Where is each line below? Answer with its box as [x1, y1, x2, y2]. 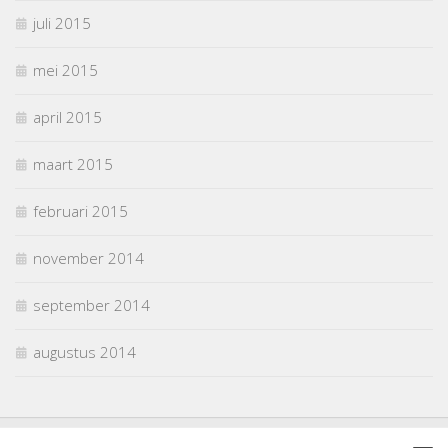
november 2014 [33, 247, 144, 268]
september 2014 [33, 294, 150, 315]
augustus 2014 [33, 341, 136, 362]
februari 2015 [33, 200, 128, 221]
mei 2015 [33, 59, 98, 80]
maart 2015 [33, 153, 113, 174]
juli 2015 [33, 12, 91, 33]
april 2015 [33, 106, 102, 127]
